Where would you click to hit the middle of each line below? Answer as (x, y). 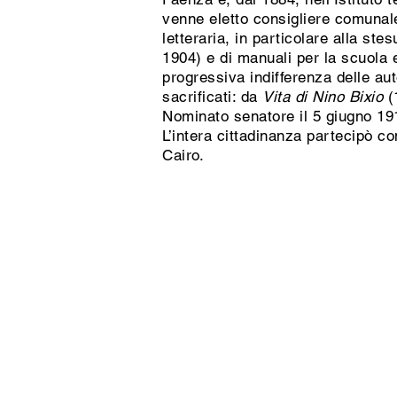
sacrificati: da (213, 97)
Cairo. (183, 155)
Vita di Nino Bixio (323, 97)
